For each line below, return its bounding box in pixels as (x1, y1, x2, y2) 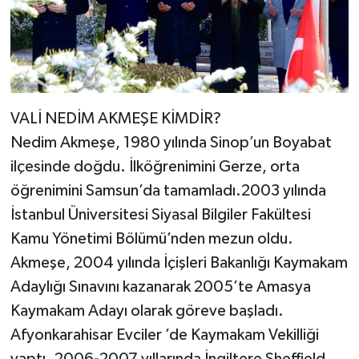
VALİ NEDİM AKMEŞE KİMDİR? (10, 110, 221, 127)
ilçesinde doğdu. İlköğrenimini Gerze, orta (10, 158, 300, 175)
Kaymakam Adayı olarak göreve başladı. (10, 302, 284, 319)
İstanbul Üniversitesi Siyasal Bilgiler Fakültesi (10, 206, 311, 223)
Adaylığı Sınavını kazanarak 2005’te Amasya (10, 278, 311, 295)
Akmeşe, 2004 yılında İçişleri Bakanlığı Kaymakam (10, 254, 348, 271)
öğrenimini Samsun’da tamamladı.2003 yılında (10, 182, 326, 199)
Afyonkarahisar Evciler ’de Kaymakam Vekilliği (10, 326, 319, 343)
